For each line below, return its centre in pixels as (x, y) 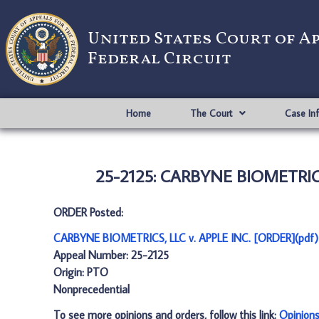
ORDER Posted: (88, 212)
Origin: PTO (81, 272)
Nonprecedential (91, 289)
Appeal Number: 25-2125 (111, 255)
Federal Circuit (159, 59)
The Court (211, 113)
